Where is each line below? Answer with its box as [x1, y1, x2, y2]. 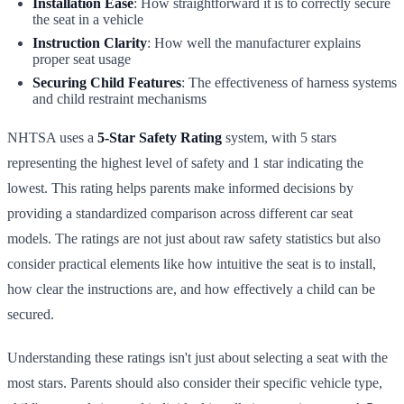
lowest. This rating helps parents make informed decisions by [7, 179, 353, 196]
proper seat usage [32, 50, 131, 67]
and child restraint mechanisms [32, 90, 207, 106]
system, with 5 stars [222, 129, 336, 145]
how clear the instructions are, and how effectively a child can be [7, 280, 375, 297]
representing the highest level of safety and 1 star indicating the [7, 154, 363, 170]
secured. [7, 306, 54, 322]
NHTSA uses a [7, 129, 97, 145]
